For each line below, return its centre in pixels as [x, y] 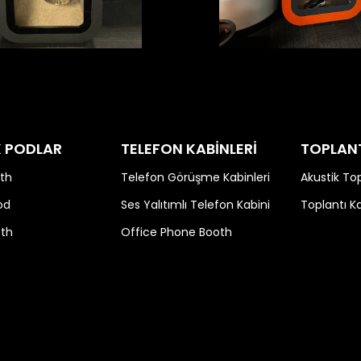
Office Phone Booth [176, 232]
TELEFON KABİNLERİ [189, 149]
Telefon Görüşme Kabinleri [195, 177]
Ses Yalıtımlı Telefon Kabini [195, 205]
